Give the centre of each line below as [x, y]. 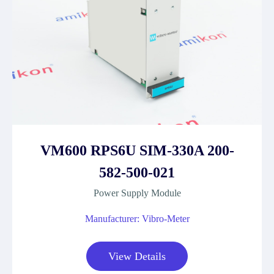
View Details [137, 256]
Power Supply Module [137, 193]
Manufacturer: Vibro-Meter [137, 219]
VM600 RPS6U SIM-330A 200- [137, 150]
